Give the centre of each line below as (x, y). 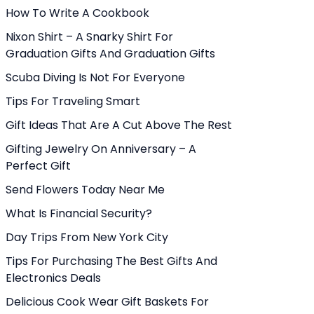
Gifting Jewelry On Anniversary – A (101, 149)
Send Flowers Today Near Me (85, 190)
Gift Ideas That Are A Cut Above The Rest (119, 125)
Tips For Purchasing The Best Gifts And (111, 261)
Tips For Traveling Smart (73, 101)
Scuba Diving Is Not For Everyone (95, 77)
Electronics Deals (53, 278)
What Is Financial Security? (79, 213)
